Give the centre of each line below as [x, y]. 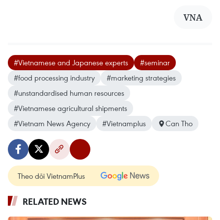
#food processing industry [54, 78]
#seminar [155, 63]
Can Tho [179, 124]
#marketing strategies [141, 78]
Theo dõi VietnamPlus [51, 176]
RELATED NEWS [55, 202]
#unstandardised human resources [69, 93]
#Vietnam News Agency [52, 124]
